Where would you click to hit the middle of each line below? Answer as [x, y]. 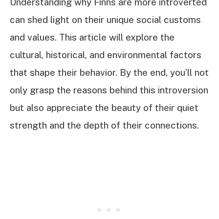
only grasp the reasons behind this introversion [109, 90]
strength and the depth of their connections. [104, 125]
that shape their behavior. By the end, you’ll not [109, 73]
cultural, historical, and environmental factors [106, 55]
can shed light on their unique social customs [105, 20]
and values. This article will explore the [92, 37]
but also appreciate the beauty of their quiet [104, 108]
